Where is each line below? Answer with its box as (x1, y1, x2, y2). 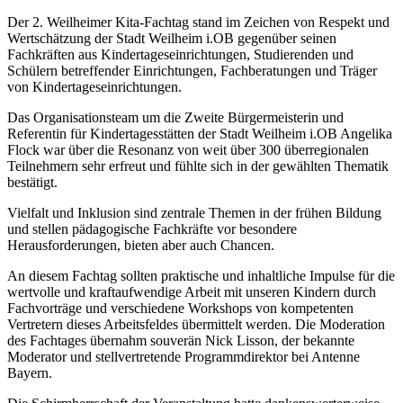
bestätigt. (7, 174, 58, 190)
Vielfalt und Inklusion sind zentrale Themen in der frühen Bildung (7, 204, 381, 220)
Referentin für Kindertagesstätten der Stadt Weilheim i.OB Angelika (7, 125, 392, 141)
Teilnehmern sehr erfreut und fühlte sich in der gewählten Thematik (7, 157, 389, 174)
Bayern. (7, 364, 52, 381)
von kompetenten (252, 300, 354, 316)
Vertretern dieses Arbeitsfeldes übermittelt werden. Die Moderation (7, 316, 385, 332)
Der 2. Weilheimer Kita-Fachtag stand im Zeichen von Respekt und (7, 13, 390, 30)
